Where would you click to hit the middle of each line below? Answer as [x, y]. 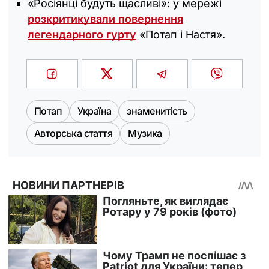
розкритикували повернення [105, 19]
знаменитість [157, 111]
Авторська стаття [74, 133]
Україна [95, 111]
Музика [145, 133]
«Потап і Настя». [181, 34]
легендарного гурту [82, 34]
